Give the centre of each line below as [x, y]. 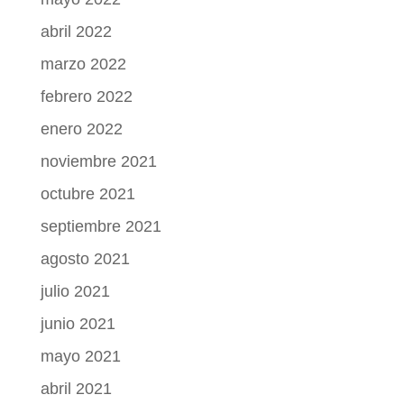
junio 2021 [78, 323]
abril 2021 [76, 388]
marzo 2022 [83, 64]
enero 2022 [81, 129]
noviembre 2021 [98, 161]
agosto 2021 [85, 258]
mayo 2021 [80, 356]
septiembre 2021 [101, 226]
